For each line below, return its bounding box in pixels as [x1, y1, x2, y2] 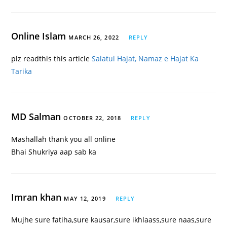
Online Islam [11, 30, 69, 43]
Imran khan [11, 191, 64, 204]
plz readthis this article [11, 54, 92, 64]
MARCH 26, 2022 [68, 33, 119, 42]
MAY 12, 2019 [64, 195, 106, 203]
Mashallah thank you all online [11, 134, 116, 144]
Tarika [11, 66, 32, 77]
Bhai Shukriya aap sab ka [11, 147, 97, 157]
